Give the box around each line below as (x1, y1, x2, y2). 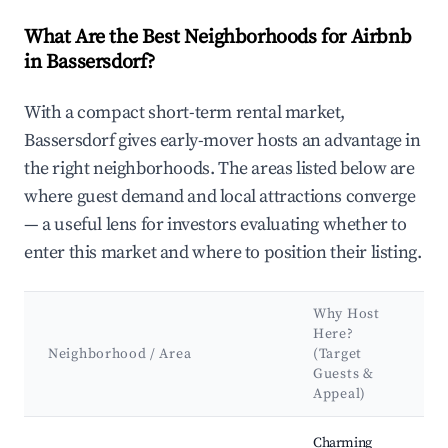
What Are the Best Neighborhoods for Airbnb (24, 25, 412, 51)
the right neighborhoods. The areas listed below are (24, 157, 415, 181)
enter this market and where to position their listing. (24, 241, 422, 265)
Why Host (313, 305, 380, 324)
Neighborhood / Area (48, 345, 192, 364)
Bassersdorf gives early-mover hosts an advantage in (24, 129, 421, 153)
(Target (313, 345, 362, 364)
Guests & (313, 365, 374, 384)
